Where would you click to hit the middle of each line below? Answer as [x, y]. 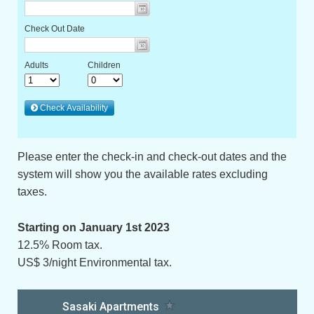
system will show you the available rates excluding [142, 174]
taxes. [32, 192]
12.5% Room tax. [60, 245]
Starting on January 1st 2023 [93, 227]
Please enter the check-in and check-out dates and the [152, 157]
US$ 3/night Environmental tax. [94, 262]
